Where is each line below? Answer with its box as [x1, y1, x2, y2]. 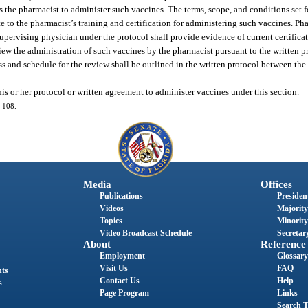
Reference [260, 238, 306, 250]
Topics [99, 215, 122, 225]
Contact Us [99, 275, 140, 285]
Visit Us [99, 263, 128, 273]
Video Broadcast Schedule [99, 228, 192, 238]
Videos [99, 203, 124, 213]
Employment [99, 250, 145, 261]
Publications [99, 190, 143, 201]
